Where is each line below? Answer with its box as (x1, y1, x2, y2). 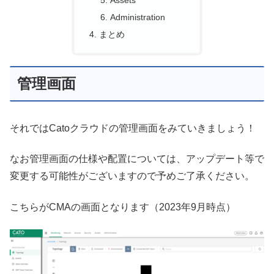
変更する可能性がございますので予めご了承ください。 (10, 171, 254, 182)
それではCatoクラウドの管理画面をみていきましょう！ (10, 122, 256, 133)
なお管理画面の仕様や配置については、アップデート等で (10, 154, 264, 165)
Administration (109, 12, 165, 23)
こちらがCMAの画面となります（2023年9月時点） (10, 201, 235, 212)
